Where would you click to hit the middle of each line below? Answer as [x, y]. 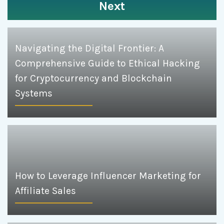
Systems [34, 93]
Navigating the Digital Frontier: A [89, 48]
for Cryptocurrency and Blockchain [93, 78]
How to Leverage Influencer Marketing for [108, 175]
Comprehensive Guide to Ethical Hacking [107, 63]
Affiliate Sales [45, 190]
